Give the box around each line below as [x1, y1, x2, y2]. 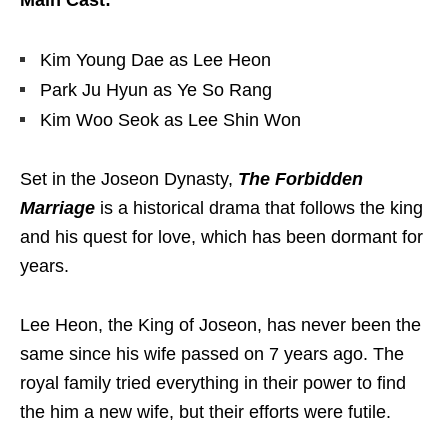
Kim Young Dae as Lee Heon [40, 50, 271, 71]
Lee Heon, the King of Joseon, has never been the [20, 315, 421, 336]
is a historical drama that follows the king [95, 198, 423, 219]
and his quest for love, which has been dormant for [20, 227, 423, 248]
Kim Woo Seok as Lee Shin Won [40, 110, 301, 131]
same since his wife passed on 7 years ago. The [20, 344, 404, 365]
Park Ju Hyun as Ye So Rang [40, 80, 272, 101]
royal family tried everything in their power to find [20, 373, 406, 394]
